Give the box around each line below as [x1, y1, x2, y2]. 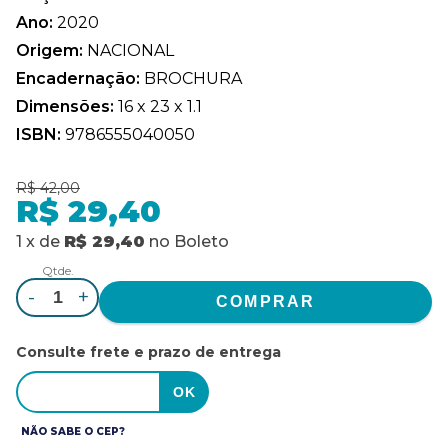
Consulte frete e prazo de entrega [16, 342, 281, 361]
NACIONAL [87, 40, 174, 60]
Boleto [174, 231, 229, 251]
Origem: [16, 40, 87, 60]
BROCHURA [144, 68, 242, 88]
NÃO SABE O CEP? [21, 424, 125, 438]
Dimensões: [16, 96, 118, 116]
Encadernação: [16, 68, 144, 88]
